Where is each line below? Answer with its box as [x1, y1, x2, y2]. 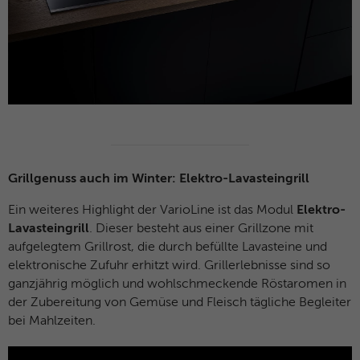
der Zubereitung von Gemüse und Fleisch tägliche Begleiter [8, 297, 351, 310]
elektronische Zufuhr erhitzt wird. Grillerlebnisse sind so [8, 260, 330, 273]
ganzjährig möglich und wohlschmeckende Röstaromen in [8, 278, 346, 292]
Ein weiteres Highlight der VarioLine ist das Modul [8, 204, 297, 218]
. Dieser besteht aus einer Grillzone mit [89, 223, 313, 236]
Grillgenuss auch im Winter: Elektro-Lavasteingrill [8, 173, 309, 186]
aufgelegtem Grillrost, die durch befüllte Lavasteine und [8, 241, 327, 255]
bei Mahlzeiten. [8, 315, 99, 329]
